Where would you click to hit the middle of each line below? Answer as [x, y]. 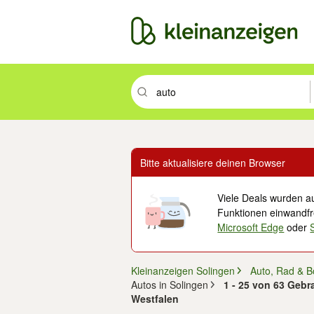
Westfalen [155, 299]
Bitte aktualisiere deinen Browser [213, 163]
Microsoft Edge [251, 227]
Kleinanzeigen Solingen [183, 271]
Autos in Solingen [170, 285]
